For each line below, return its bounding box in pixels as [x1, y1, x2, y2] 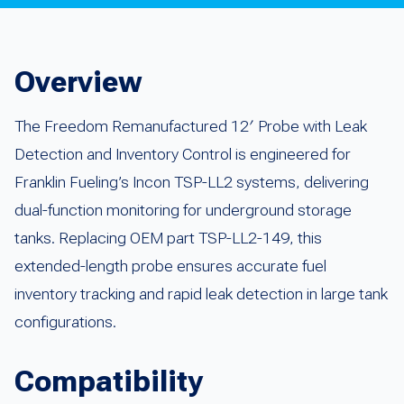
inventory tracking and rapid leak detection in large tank [14, 284, 388, 303]
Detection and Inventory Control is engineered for [14, 144, 351, 163]
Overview [14, 64, 142, 99]
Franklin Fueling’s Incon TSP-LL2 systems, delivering [14, 172, 369, 191]
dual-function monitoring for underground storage [14, 200, 352, 219]
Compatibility [14, 363, 203, 399]
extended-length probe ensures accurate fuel [14, 256, 326, 275]
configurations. [14, 312, 116, 331]
